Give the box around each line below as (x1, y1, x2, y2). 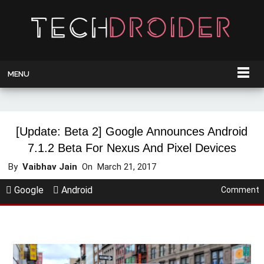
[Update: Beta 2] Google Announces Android (16, 125, 248, 138)
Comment (221, 185, 260, 195)
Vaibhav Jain (22, 161, 78, 173)
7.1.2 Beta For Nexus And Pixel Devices (27, 141, 236, 155)
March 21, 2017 (97, 161, 159, 173)
